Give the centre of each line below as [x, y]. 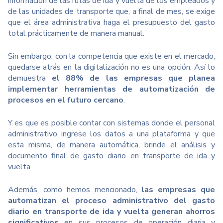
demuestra [30, 78]
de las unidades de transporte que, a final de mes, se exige [111, 12]
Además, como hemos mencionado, [75, 190]
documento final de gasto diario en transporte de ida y [111, 156]
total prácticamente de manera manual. [76, 34]
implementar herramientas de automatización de [111, 89]
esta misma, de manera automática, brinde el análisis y [111, 145]
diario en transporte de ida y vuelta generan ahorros [111, 212]
